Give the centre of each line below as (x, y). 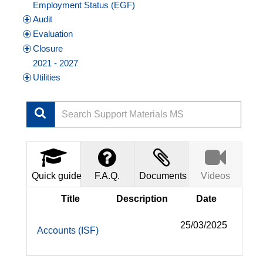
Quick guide (57, 176)
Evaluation (53, 34)
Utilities (47, 77)
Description (142, 199)
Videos (215, 176)
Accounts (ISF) (68, 231)
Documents (163, 176)
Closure (48, 49)
